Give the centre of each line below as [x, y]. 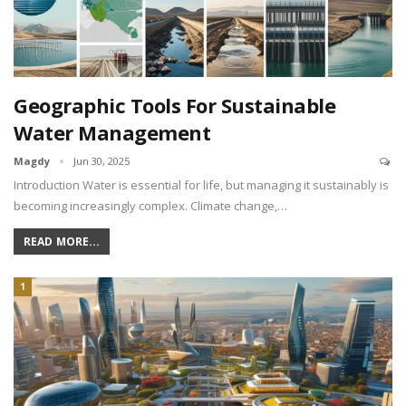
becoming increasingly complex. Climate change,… [150, 205]
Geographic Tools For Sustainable [174, 105]
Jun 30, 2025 [101, 160]
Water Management [112, 132]
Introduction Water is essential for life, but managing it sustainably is [201, 184]
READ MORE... [62, 241]
